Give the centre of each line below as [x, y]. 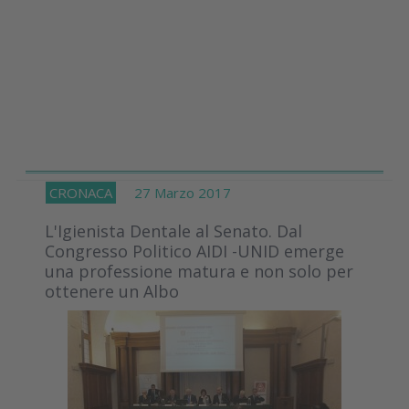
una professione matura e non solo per [199, 272]
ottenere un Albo [112, 292]
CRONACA [81, 193]
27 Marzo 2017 [173, 193]
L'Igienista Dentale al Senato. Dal [173, 231]
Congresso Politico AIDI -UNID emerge [194, 252]
